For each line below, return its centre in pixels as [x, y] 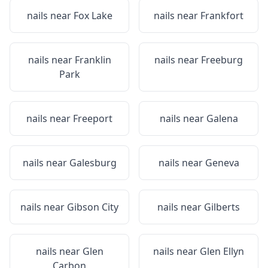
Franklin [93, 60]
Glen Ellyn [222, 251]
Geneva [222, 163]
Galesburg [93, 163]
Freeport [93, 118]
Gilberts [222, 207]
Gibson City [93, 207]
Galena [222, 118]
